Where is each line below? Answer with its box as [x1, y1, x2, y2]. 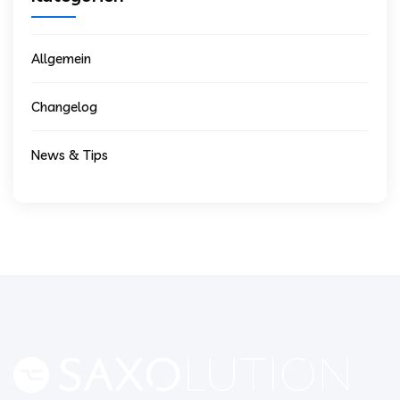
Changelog [31, 98, 97, 116]
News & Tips [31, 146, 108, 164]
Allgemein [31, 50, 91, 68]
